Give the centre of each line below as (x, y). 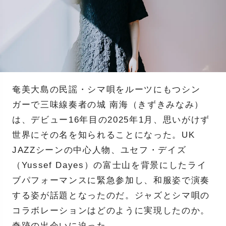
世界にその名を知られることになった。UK (103, 135)
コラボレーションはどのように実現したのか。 (111, 210)
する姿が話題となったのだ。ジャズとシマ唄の (111, 195)
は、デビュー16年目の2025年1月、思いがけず (111, 120)
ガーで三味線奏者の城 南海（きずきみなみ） (108, 104)
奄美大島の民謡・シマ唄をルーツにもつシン (106, 89)
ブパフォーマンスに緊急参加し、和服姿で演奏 (111, 180)
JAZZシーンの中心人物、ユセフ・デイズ (99, 150)
